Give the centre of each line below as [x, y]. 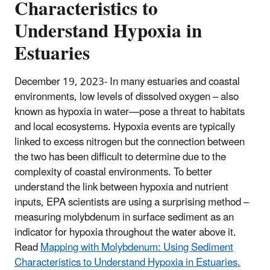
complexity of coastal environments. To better [113, 172]
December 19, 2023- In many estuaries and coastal [127, 82]
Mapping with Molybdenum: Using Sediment [137, 247]
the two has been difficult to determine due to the [120, 157]
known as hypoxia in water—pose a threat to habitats [130, 112]
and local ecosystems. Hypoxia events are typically [125, 127]
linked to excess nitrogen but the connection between [130, 142]
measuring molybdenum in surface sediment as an [124, 217]
